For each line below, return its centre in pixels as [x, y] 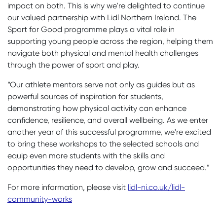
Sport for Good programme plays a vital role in [91, 29]
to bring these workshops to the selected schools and [103, 144]
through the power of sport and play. [74, 65]
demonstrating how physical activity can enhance [97, 108]
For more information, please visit [68, 187]
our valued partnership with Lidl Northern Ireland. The [102, 17]
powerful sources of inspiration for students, [85, 96]
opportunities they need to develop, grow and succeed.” [109, 167]
